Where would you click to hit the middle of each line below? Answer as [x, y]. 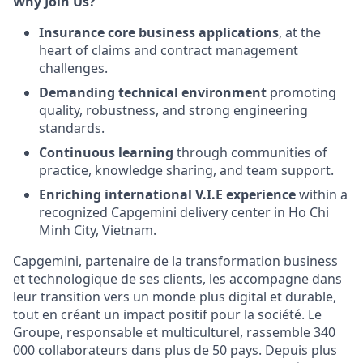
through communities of [250, 152]
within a [322, 194]
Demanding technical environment [153, 92]
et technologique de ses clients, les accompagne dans [177, 279]
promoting [301, 92]
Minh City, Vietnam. [98, 230]
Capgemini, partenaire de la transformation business [175, 261]
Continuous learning [106, 152]
